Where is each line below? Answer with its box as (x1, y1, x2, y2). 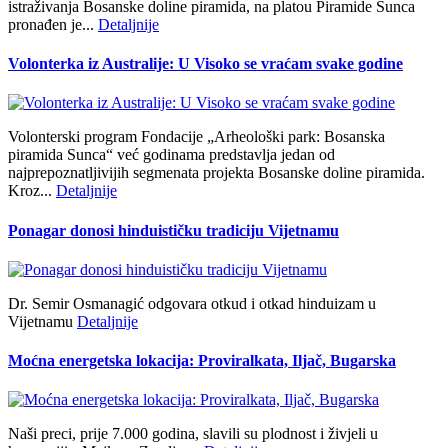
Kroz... (8, 182, 56, 200)
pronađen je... (8, 15, 98, 33)
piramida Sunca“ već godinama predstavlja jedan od (8, 146, 335, 164)
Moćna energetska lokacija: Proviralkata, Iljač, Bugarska (8, 352, 396, 370)
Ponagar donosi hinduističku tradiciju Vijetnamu (8, 221, 339, 239)
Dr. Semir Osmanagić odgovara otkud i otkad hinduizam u (8, 294, 376, 312)
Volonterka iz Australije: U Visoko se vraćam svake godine (8, 55, 403, 73)
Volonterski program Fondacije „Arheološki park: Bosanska (8, 128, 385, 146)
